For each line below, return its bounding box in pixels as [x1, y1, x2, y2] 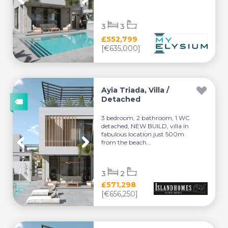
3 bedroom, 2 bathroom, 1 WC [101, 113, 190, 122]
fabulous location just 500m [101, 130, 185, 138]
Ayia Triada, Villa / [101, 85, 169, 95]
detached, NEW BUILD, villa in [101, 122, 189, 130]
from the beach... [101, 138, 152, 146]
